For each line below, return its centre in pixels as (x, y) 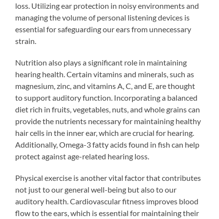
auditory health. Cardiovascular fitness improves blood (107, 201)
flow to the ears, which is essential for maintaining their (107, 213)
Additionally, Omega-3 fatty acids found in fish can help (108, 144)
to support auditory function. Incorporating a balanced (107, 97)
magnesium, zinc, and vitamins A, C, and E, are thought (105, 86)
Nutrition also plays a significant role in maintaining (101, 62)
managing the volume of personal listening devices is (103, 17)
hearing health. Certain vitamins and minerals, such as (105, 74)
